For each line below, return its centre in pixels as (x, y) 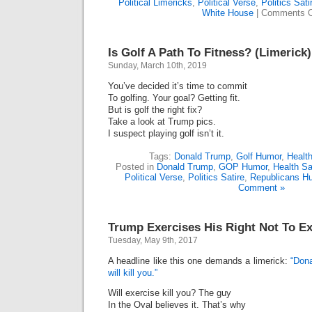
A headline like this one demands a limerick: (199, 261)
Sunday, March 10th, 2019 (157, 65)
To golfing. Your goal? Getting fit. (174, 98)
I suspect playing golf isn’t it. (166, 133)
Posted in (136, 167)
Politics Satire (216, 177)
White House (228, 13)
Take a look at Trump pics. (162, 122)
